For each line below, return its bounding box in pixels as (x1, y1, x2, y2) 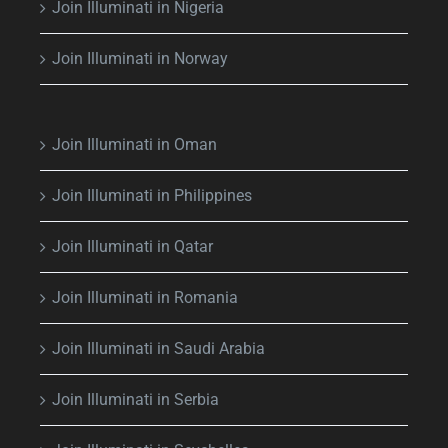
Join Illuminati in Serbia (52, 389, 219, 409)
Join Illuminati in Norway (52, 48, 228, 68)
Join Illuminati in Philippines (52, 185, 252, 205)
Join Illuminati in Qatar (52, 236, 213, 256)
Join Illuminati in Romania (52, 287, 238, 307)
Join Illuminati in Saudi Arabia (52, 338, 265, 358)
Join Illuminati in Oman (52, 134, 217, 154)
